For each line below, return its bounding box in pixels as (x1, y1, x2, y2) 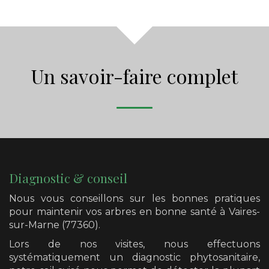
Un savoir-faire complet (31, 62, 238, 89)
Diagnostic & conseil (9, 169, 127, 186)
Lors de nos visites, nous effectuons (9, 238, 260, 250)
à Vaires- (220, 206, 260, 218)
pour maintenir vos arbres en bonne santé (9, 206, 220, 218)
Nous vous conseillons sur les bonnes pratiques (9, 193, 260, 205)
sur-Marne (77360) (9, 219, 98, 231)
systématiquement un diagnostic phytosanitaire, (9, 252, 260, 264)
